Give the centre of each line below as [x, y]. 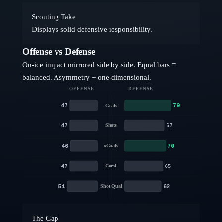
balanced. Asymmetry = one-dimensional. [87, 77]
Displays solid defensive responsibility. [92, 29]
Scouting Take [54, 17]
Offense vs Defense [59, 51]
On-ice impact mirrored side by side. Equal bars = [99, 65]
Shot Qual [111, 186]
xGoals [111, 146]
